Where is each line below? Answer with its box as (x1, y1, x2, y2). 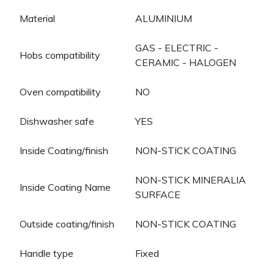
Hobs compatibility (20, 49, 100, 62)
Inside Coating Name (20, 181, 111, 194)
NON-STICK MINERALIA (135, 174, 246, 187)
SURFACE (135, 188, 185, 201)
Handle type (20, 247, 73, 260)
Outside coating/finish (20, 218, 114, 231)
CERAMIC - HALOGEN (135, 56, 241, 69)
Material (20, 12, 55, 25)
